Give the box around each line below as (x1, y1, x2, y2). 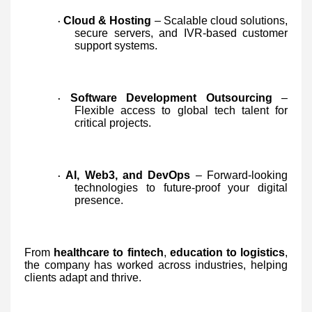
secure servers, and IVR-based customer (75, 26, 288, 39)
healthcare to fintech (54, 246, 164, 258)
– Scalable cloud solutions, (151, 14, 288, 26)
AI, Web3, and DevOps (65, 169, 191, 181)
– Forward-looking (190, 169, 288, 181)
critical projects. (75, 116, 151, 129)
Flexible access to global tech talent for (75, 104, 288, 116)
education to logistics (169, 246, 286, 258)
